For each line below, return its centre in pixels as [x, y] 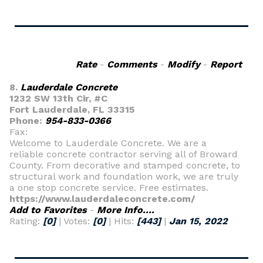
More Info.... [126, 210]
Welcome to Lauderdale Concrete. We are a [108, 143]
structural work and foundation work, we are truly [124, 176]
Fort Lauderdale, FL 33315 [72, 109]
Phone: [27, 121]
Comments [132, 64]
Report [226, 64]
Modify [184, 64]
